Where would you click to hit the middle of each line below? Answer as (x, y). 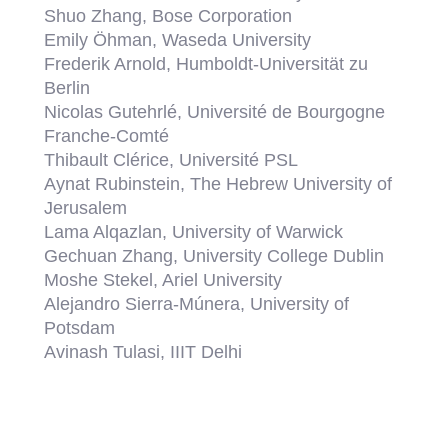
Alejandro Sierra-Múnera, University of (197, 303)
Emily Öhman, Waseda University (178, 39)
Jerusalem (86, 207)
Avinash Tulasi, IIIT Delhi (143, 351)
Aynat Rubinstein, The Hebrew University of (218, 183)
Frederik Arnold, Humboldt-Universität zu (206, 63)
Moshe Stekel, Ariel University (163, 279)
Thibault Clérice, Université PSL (171, 159)
